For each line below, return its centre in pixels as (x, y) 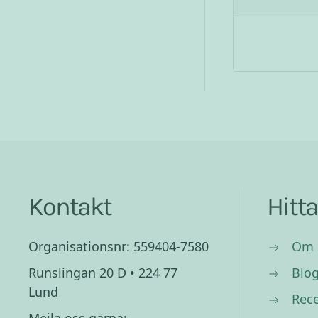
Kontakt (70, 207)
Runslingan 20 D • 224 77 (103, 273)
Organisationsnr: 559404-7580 (119, 246)
